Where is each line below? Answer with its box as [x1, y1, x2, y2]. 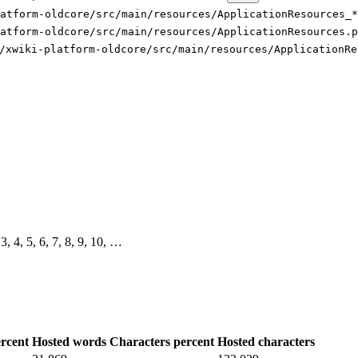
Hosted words [32, 334, 106, 348]
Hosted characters [217, 334, 315, 348]
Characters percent [109, 334, 214, 348]
